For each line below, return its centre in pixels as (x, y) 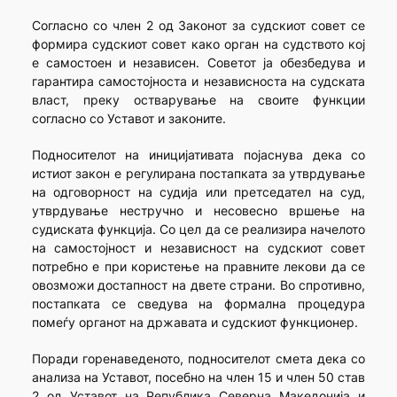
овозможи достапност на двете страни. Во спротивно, (198, 285)
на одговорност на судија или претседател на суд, (198, 192)
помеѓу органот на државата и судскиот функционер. (195, 323)
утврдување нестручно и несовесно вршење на (198, 211)
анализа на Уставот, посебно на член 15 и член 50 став (198, 378)
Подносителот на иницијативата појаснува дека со (198, 155)
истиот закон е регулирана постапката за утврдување (198, 174)
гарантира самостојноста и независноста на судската (198, 82)
